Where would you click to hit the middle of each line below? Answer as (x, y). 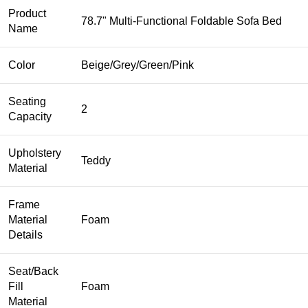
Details (25, 235)
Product (27, 14)
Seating (27, 102)
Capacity (30, 117)
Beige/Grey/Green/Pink (137, 65)
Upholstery (35, 153)
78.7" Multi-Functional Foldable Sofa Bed (181, 21)
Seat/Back (33, 272)
